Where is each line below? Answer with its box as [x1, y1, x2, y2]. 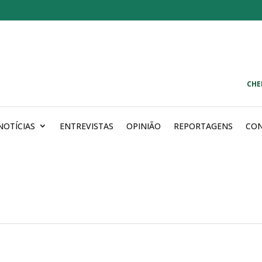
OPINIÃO [126, 120, 161, 132]
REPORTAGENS [174, 120, 233, 132]
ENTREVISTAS [60, 120, 113, 132]
